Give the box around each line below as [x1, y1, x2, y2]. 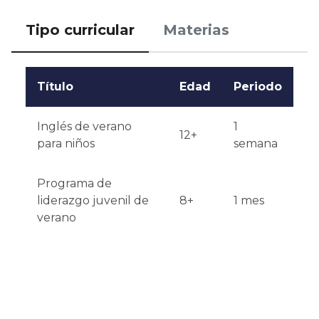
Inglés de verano [37, 119, 132, 133]
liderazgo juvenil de [37, 193, 149, 207]
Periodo [234, 79, 282, 93]
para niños [37, 136, 95, 150]
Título [37, 79, 73, 93]
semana [234, 136, 278, 150]
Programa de [37, 176, 112, 190]
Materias [163, 21, 229, 38]
